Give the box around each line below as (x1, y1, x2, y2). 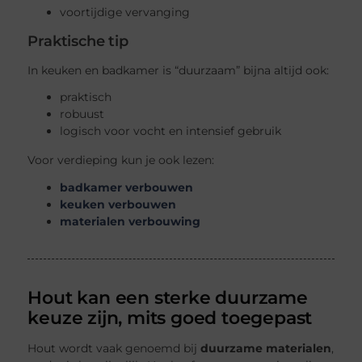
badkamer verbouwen (60, 180, 194, 196)
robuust (60, 107, 105, 122)
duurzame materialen (200, 340, 332, 356)
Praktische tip (27, 32, 128, 51)
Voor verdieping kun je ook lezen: (27, 153, 215, 168)
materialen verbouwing (60, 214, 201, 229)
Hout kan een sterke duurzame (27, 287, 308, 309)
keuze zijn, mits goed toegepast (27, 307, 313, 329)
